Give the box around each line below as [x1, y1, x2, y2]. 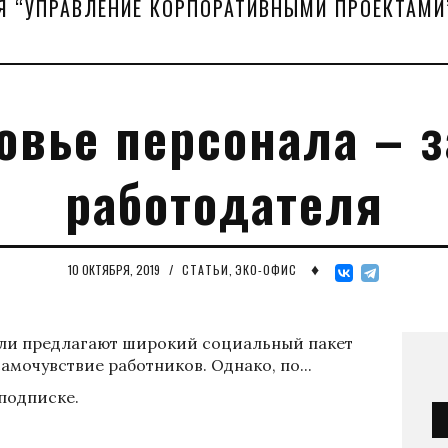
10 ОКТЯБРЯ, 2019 [67, 261, 163, 279]
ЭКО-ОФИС [234, 261, 297, 279]
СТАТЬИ [181, 261, 229, 279]
